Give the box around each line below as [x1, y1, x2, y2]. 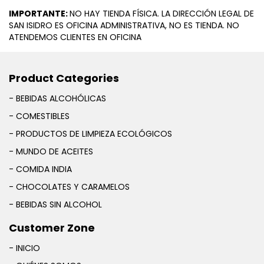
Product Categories [9, 71, 119, 85]
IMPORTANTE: [9, 8, 70, 19]
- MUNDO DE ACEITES [9, 146, 93, 157]
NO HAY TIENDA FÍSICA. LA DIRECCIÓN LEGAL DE [70, 8, 254, 19]
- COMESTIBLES [9, 110, 70, 122]
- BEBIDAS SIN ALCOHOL [9, 199, 102, 210]
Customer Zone [9, 220, 95, 235]
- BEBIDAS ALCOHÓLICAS [9, 93, 106, 104]
